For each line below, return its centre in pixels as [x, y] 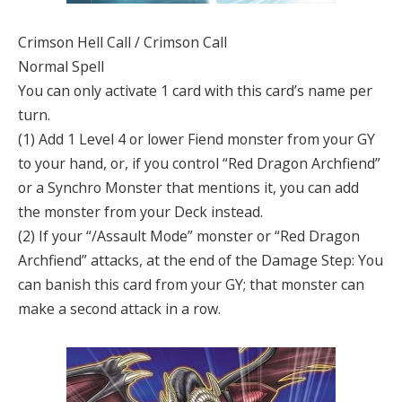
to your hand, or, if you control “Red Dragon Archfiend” [199, 163]
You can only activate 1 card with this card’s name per [195, 90]
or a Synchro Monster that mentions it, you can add [188, 187]
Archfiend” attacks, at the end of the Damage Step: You [201, 260]
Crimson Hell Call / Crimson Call [122, 42]
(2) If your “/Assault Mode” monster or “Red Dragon [189, 236]
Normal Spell [61, 66]
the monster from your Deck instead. [140, 211]
